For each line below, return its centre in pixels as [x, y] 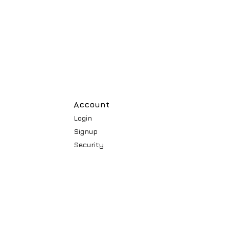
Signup [85, 131]
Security [88, 144]
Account [91, 104]
